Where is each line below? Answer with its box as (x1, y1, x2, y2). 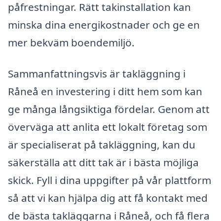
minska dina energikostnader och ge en (8, 17, 200, 32)
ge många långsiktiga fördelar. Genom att (8, 102, 210, 116)
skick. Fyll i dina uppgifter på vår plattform (8, 173, 211, 187)
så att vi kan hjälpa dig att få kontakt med (8, 191, 208, 205)
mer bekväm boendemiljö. (8, 35, 135, 49)
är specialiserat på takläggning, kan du (8, 138, 195, 152)
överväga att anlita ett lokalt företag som (8, 120, 207, 134)
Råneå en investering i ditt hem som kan (8, 84, 202, 99)
